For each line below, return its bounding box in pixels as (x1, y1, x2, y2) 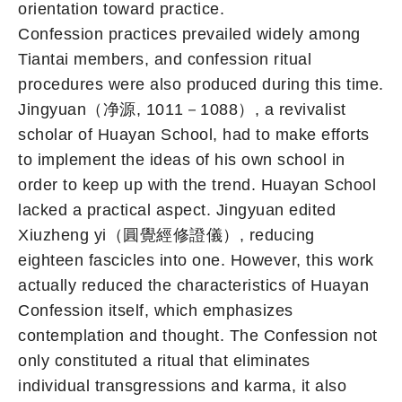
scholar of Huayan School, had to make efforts (18, 125, 370, 144)
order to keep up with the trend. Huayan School (18, 175, 376, 194)
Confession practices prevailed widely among (18, 24, 361, 43)
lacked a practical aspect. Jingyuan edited (18, 200, 336, 219)
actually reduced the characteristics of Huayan (18, 275, 369, 294)
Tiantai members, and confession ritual (18, 49, 311, 68)
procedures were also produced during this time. (18, 74, 384, 93)
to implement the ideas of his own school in (18, 150, 345, 169)
